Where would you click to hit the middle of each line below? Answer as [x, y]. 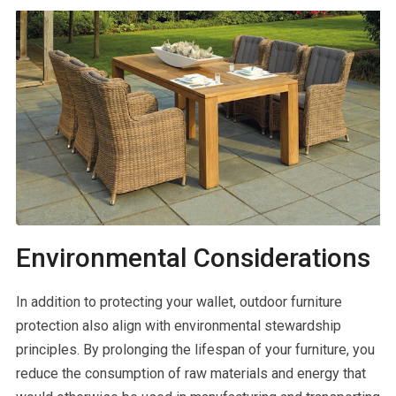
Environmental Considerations [193, 258]
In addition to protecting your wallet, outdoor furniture [179, 302]
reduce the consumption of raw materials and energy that [190, 374]
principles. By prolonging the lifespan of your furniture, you [195, 350]
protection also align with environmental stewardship [178, 326]
